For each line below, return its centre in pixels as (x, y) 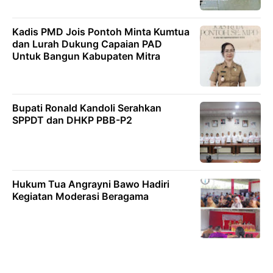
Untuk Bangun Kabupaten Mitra (86, 56)
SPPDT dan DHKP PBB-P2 (72, 120)
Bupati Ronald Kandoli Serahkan (87, 108)
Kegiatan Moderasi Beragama (80, 196)
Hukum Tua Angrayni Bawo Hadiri (91, 184)
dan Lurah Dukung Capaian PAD (87, 44)
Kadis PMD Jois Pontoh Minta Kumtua (101, 32)
